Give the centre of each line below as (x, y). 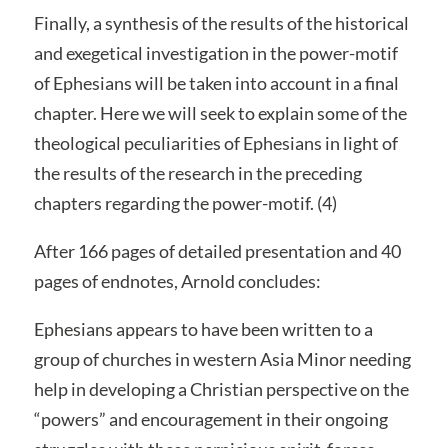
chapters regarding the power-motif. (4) (185, 202)
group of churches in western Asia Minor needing (222, 358)
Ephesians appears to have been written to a (203, 328)
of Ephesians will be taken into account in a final (216, 82)
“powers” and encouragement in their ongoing (210, 418)
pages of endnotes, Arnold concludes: (177, 280)
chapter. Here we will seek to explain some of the (220, 112)
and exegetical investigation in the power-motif (215, 52)
